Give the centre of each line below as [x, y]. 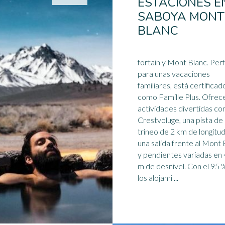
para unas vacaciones [174, 74]
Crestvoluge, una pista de [180, 120]
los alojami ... [158, 178]
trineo [148, 131]
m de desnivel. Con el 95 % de [162, 166]
